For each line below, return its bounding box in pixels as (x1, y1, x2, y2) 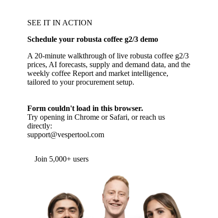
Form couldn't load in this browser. (27, 104, 143, 112)
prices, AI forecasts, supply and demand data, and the (27, 60, 190, 69)
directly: (27, 122, 52, 130)
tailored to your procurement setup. (27, 78, 134, 86)
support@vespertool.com (27, 130, 104, 139)
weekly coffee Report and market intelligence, (27, 69, 168, 77)
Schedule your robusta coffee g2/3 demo (27, 35, 158, 43)
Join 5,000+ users (35, 155, 89, 163)
